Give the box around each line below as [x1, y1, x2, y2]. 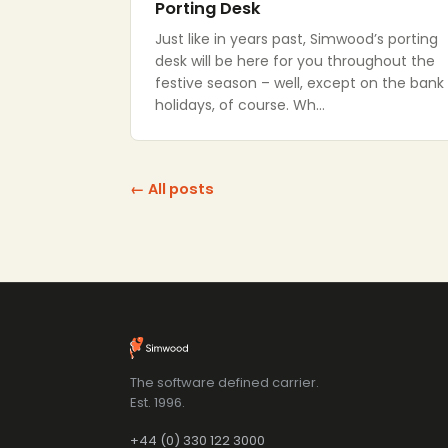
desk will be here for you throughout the [155, 51, 435, 71]
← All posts [130, 179, 214, 199]
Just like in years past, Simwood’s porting [155, 29, 438, 49]
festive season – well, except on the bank [155, 73, 444, 93]
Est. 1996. [130, 393, 185, 412]
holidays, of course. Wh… [155, 95, 325, 115]
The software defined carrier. [130, 373, 319, 392]
